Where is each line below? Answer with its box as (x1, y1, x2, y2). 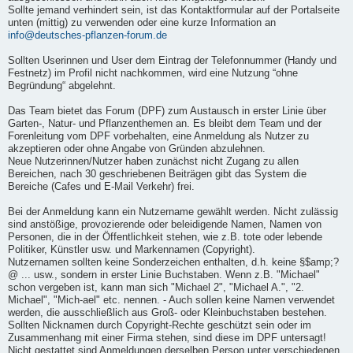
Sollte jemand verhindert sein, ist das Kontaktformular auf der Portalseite (8, 4, 340, 16)
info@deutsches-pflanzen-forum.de (8, 29, 167, 41)
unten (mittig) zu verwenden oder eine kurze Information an (8, 17, 276, 28)
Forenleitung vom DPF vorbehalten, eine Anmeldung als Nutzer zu (8, 130, 309, 142)
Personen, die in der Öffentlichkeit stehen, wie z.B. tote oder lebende (8, 231, 322, 243)
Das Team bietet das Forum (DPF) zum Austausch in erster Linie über (8, 105, 326, 117)
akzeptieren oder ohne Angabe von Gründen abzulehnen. (8, 143, 266, 154)
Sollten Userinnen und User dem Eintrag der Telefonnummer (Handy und (8, 54, 336, 66)
